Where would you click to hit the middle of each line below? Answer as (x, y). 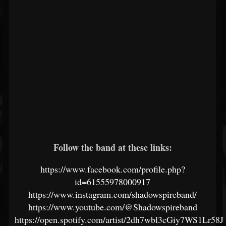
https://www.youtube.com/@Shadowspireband (112, 207)
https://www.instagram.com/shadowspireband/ (112, 194)
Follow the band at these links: (112, 147)
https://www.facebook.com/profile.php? (112, 169)
